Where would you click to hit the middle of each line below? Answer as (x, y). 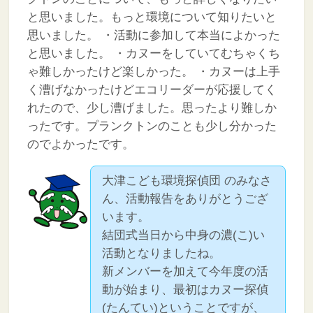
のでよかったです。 (80, 144)
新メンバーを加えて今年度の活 (185, 271)
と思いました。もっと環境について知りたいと (152, 17)
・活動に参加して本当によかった (189, 35)
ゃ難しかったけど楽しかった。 (110, 71)
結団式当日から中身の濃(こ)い (184, 235)
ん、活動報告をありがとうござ (185, 199)
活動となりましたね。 (162, 253)
